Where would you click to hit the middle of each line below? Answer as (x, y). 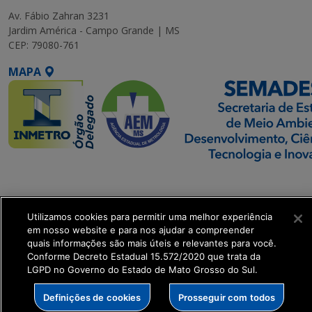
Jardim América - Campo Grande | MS (94, 31)
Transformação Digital (72, 213)
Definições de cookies (92, 297)
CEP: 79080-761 (44, 45)
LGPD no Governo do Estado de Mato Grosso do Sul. (142, 270)
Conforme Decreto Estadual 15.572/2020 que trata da (144, 256)
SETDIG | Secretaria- (65, 179)
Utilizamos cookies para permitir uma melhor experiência (150, 217)
